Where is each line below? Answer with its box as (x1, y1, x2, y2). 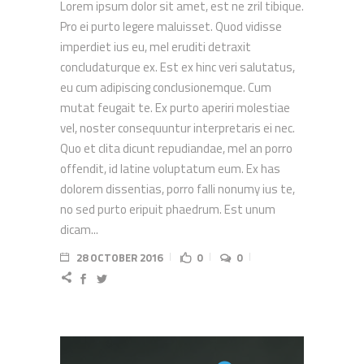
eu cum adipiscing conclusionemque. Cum (60, 78, 271, 97)
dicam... (60, 220, 98, 240)
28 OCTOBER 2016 (76, 249, 162, 266)
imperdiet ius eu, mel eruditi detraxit (60, 37, 251, 57)
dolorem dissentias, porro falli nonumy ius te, (60, 180, 295, 199)
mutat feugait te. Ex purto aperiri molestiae (60, 98, 290, 118)
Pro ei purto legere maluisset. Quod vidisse (60, 17, 282, 37)
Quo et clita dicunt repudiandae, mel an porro (60, 139, 292, 158)
